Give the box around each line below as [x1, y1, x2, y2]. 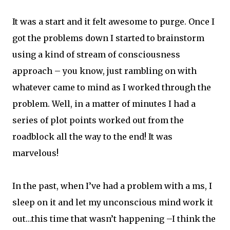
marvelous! [12, 148, 59, 158]
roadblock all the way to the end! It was [12, 131, 172, 142]
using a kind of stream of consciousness [12, 49, 180, 60]
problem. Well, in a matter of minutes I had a [12, 99, 196, 109]
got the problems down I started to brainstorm [12, 33, 204, 43]
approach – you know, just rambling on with [12, 66, 197, 76]
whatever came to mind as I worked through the [12, 82, 211, 92]
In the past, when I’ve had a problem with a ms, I [12, 181, 212, 191]
